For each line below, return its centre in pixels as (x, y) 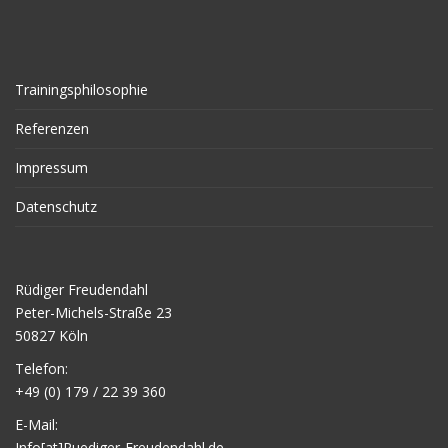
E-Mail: (36, 424)
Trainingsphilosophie (81, 89)
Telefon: (41, 368)
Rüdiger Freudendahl (81, 289)
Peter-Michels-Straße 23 (93, 312)
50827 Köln (51, 335)
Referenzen (52, 128)
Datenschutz (56, 206)
